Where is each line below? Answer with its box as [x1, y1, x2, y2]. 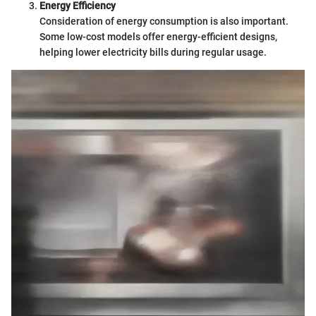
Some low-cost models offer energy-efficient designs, [39, 31, 277, 43]
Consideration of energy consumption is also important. [39, 16, 288, 28]
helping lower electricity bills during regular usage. [39, 47, 267, 59]
